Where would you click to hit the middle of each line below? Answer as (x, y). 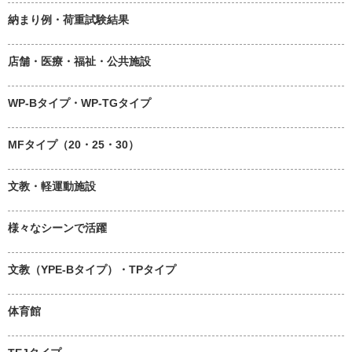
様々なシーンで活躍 (57, 227)
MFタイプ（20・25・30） (73, 144)
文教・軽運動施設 (52, 186)
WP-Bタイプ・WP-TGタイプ (79, 103)
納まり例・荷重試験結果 (68, 19)
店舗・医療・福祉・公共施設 (79, 61)
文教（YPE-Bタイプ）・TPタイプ (92, 269)
